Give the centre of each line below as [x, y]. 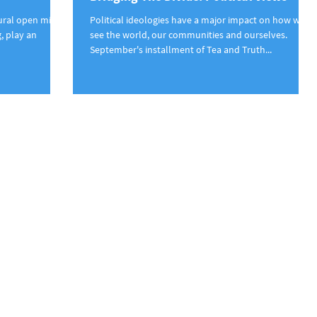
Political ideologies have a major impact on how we [197, 20]
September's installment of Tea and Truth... [181, 50]
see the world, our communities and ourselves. [189, 35]
